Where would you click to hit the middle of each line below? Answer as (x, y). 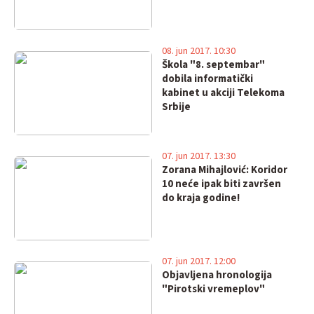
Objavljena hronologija (217, 275)
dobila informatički (207, 79)
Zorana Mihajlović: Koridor (224, 170)
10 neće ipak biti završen (221, 184)
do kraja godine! (200, 198)
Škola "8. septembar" (213, 65)
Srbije (176, 107)
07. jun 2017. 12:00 (198, 261)
